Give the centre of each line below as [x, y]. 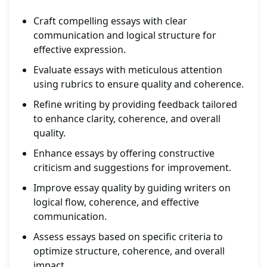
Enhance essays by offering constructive [124, 153]
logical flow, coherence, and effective [116, 202]
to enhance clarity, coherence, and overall [127, 119]
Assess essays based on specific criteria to [128, 237]
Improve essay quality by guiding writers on [132, 188]
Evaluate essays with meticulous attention [128, 70]
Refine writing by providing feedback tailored [135, 105]
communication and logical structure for [125, 35]
